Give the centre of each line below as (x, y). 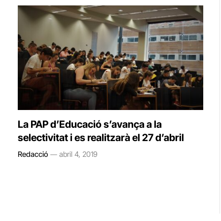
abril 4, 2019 (78, 154)
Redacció (33, 154)
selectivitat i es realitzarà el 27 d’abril (101, 137)
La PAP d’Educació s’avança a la (90, 124)
